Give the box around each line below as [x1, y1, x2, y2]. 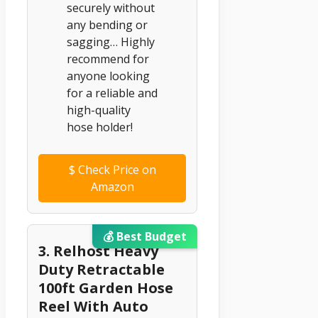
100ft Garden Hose [38, 278, 173, 297]
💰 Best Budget [103, 228, 187, 244]
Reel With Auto [38, 296, 148, 316]
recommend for [67, 50, 149, 67]
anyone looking [67, 67, 150, 84]
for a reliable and [67, 84, 158, 101]
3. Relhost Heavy [38, 241, 158, 261]
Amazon [90, 178, 134, 194]
